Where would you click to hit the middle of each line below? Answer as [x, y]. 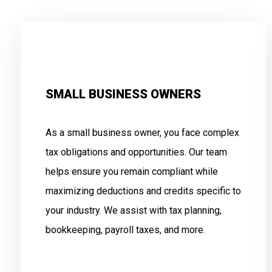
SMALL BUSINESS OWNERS [123, 94]
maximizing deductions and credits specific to [143, 191]
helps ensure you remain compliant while [131, 172]
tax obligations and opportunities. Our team [136, 152]
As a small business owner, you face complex [142, 133]
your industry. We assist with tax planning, [133, 210]
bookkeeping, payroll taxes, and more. [125, 230]
